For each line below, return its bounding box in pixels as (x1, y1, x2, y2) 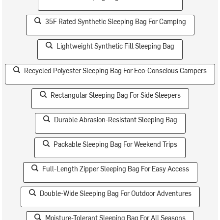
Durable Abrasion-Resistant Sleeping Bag (54, 115, 177, 124)
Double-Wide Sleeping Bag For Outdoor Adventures (39, 189, 192, 198)
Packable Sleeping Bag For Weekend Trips (54, 139, 177, 149)
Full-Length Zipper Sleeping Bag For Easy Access (42, 164, 189, 173)
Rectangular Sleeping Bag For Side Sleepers (50, 90, 181, 100)
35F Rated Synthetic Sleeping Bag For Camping (45, 17, 186, 26)
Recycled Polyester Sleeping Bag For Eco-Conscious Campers (24, 66, 207, 75)
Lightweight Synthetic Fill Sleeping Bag (56, 41, 174, 51)
